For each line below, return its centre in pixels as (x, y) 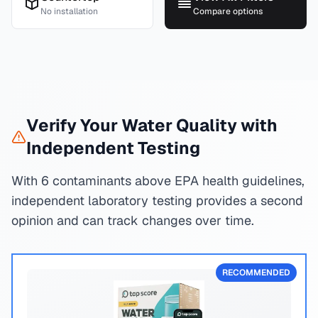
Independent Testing (113, 148)
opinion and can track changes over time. (133, 220)
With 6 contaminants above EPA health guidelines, (158, 181)
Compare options (228, 11)
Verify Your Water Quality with (152, 125)
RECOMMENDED (256, 273)
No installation (69, 11)
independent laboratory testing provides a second (157, 201)
